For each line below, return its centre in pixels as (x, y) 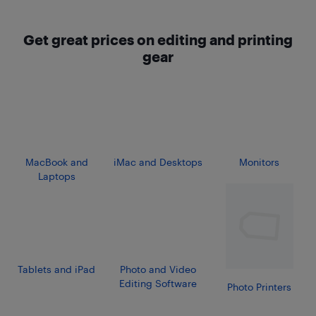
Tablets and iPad (56, 269)
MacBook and (56, 162)
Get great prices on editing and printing (158, 39)
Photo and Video (158, 269)
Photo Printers (260, 286)
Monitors (260, 162)
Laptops (56, 176)
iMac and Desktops (158, 162)
